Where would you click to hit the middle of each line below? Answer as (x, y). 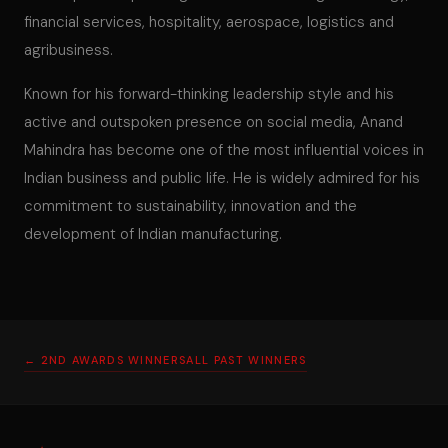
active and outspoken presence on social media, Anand (213, 122)
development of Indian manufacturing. (153, 234)
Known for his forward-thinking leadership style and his (209, 94)
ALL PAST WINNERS (246, 360)
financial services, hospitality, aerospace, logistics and (209, 22)
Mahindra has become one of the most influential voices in (224, 150)
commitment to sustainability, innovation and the (190, 206)
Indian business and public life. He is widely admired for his (222, 178)
